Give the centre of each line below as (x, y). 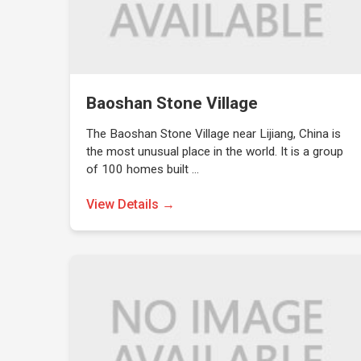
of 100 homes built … (143, 169)
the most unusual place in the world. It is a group (215, 151)
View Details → (131, 204)
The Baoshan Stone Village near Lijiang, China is (214, 134)
